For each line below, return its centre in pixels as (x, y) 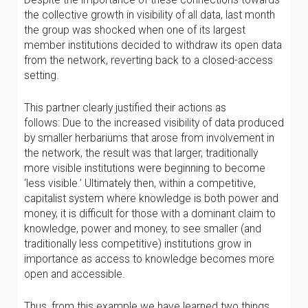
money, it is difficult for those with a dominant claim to (150, 213)
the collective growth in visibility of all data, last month (150, 15)
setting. (42, 75)
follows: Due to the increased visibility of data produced (154, 123)
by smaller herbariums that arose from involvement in (149, 138)
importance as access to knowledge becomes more (149, 259)
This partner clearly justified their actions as (125, 108)
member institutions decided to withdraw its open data (153, 45)
